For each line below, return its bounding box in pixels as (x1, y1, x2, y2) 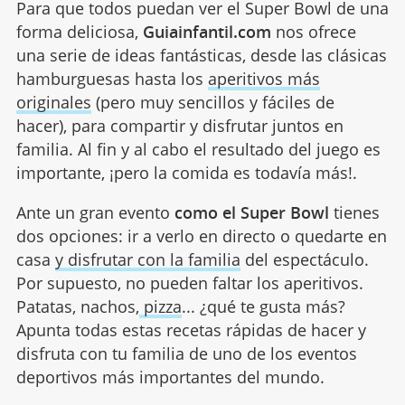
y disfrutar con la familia (54, 248, 240, 270)
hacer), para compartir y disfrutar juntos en (15, 114, 344, 137)
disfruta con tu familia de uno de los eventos (15, 342, 357, 364)
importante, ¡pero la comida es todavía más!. (15, 161, 357, 184)
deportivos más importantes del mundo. (15, 365, 325, 388)
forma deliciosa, (15, 20, 143, 42)
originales (15, 90, 91, 113)
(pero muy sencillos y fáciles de (90, 90, 334, 113)
